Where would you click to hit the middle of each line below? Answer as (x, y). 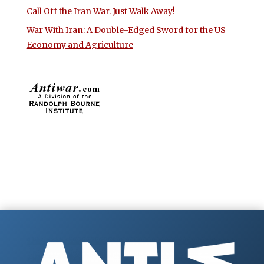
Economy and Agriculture (80, 44)
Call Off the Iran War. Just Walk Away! (100, 11)
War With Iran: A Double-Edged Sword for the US (126, 30)
